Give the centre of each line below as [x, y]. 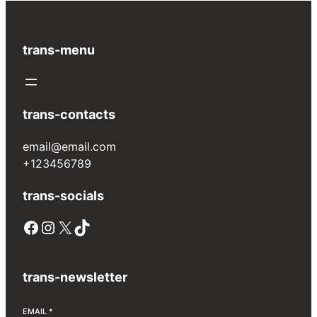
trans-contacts [69, 114]
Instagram [46, 226]
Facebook [27, 226]
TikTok [77, 226]
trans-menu [59, 50]
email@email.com [69, 146]
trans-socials [63, 195]
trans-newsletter [75, 277]
